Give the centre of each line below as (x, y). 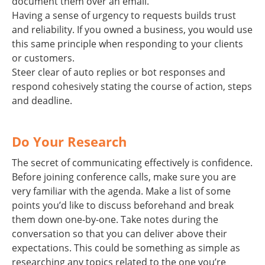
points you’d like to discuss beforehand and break (123, 205)
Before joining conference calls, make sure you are (124, 177)
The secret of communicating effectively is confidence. (132, 162)
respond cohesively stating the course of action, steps (132, 86)
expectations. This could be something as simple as (126, 248)
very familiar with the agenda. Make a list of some (121, 191)
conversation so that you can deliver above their (119, 233)
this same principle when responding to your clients (127, 43)
